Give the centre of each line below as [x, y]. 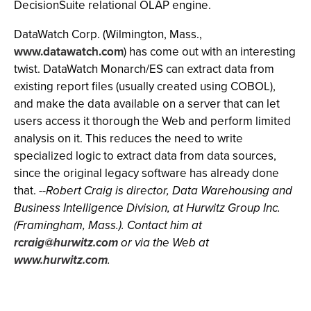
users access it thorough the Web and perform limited [152, 121]
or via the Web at [163, 243]
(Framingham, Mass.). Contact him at [108, 225]
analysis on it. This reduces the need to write [128, 138]
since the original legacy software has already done [146, 173]
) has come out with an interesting [210, 52]
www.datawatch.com [69, 52]
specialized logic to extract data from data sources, [145, 156]
